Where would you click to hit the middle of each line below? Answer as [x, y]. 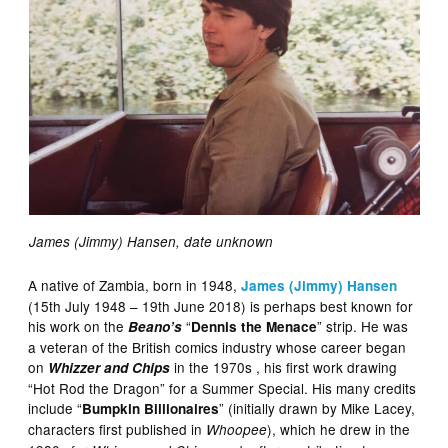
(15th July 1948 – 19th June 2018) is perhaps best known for [221, 305]
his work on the [78, 325]
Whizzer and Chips [109, 367]
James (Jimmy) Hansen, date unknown [150, 241]
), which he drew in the [339, 428]
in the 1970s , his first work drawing [284, 366]
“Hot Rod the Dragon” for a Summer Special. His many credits [222, 387]
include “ [55, 407]
